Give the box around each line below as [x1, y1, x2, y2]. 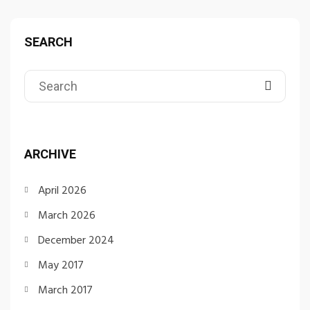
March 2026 [38, 206, 95, 225]
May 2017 [38, 256, 84, 275]
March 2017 [38, 281, 93, 300]
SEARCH [24, 34, 73, 49]
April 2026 [38, 181, 86, 200]
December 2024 [38, 231, 114, 250]
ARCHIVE [24, 146, 76, 161]
